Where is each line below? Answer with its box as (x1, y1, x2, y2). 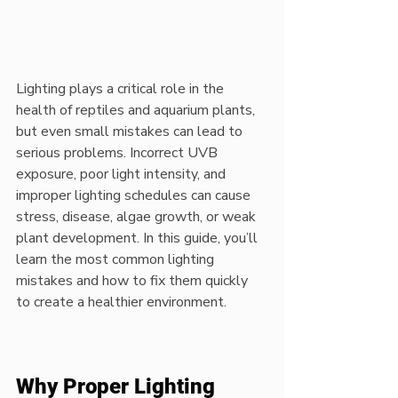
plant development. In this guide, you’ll (16, 228, 261, 248)
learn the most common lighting (16, 250, 218, 269)
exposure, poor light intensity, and (16, 164, 229, 184)
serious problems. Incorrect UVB (16, 143, 221, 163)
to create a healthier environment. (16, 292, 227, 312)
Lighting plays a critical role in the (16, 79, 227, 99)
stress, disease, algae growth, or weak (16, 207, 259, 227)
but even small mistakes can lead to (16, 122, 246, 141)
